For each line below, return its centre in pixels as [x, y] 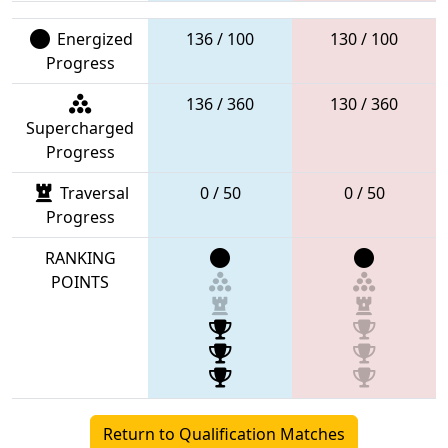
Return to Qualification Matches [224, 433]
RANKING [80, 257]
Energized [92, 38]
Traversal [92, 192]
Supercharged [80, 127]
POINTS [80, 281]
